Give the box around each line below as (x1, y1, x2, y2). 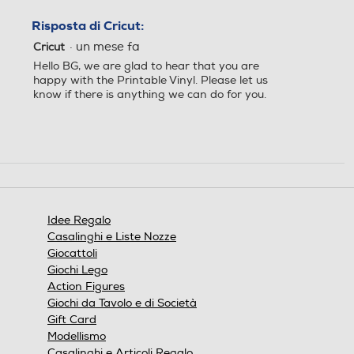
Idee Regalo (47, 213, 111, 228)
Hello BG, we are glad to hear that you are (33, 58, 259, 73)
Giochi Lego (47, 263, 107, 277)
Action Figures (47, 280, 125, 294)
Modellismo (47, 330, 106, 344)
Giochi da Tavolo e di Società (47, 296, 197, 311)
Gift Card (47, 313, 96, 327)
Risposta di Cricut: (32, 17, 144, 34)
